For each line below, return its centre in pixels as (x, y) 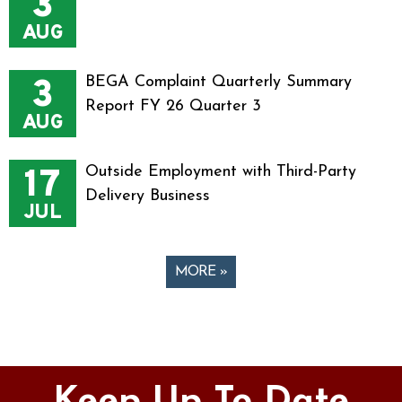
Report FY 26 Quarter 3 (173, 106)
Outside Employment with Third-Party (221, 172)
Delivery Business (148, 196)
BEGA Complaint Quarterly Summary (218, 82)
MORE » (201, 272)
